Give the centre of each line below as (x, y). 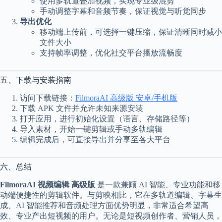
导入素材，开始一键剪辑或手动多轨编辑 (91, 129)
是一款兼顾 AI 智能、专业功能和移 (158, 184)
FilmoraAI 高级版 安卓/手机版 (126, 98)
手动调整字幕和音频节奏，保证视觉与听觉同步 (123, 11)
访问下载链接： (48, 98)
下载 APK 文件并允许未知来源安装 (82, 108)
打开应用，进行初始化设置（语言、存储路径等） (107, 118)
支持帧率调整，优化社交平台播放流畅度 (111, 53)
